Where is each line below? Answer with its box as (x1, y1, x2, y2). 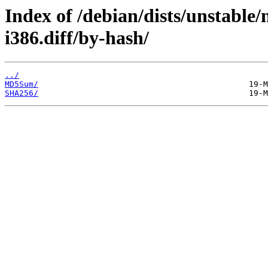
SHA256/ (5, 89, 38, 98)
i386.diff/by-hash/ (5, 27, 149, 48)
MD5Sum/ (5, 80, 38, 89)
